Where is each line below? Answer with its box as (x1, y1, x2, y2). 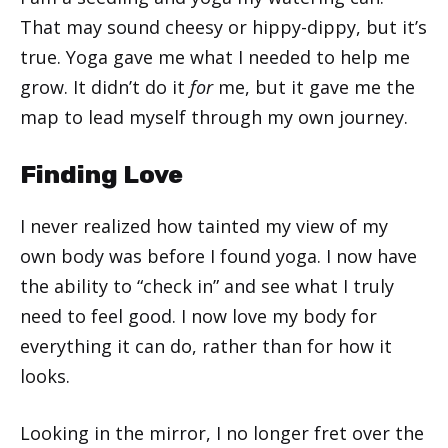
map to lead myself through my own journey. (20, 104, 408, 129)
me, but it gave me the (213, 74, 415, 99)
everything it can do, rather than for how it (20, 333, 392, 358)
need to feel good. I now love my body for (20, 303, 377, 328)
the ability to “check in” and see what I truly (20, 273, 394, 298)
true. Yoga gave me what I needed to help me (20, 44, 410, 69)
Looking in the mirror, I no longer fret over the (20, 420, 424, 445)
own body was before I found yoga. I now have (20, 243, 417, 268)
